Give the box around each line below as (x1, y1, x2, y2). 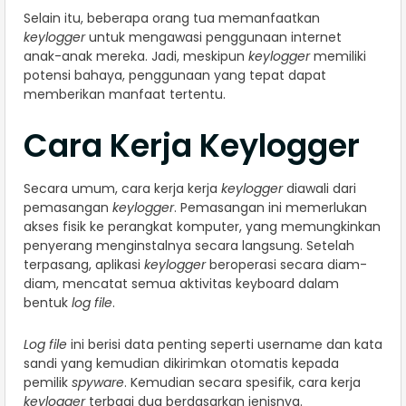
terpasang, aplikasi (24, 256, 144, 275)
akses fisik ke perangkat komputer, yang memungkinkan (24, 217, 381, 237)
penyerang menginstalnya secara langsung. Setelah (24, 237, 354, 256)
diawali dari (283, 179, 356, 198)
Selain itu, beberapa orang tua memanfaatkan (24, 9, 320, 28)
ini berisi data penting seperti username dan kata (67, 335, 382, 354)
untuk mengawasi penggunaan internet (85, 28, 342, 47)
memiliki (310, 47, 366, 66)
